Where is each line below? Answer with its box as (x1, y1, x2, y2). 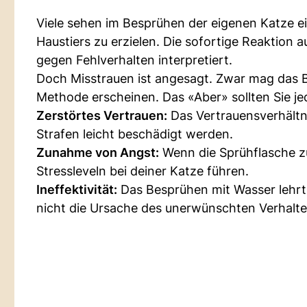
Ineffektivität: (36, 182, 117, 197)
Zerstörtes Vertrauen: (36, 108, 167, 123)
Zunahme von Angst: (36, 145, 159, 160)
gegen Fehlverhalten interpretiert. (36, 53, 232, 67)
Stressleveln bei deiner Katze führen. (36, 164, 249, 178)
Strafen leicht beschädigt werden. (36, 127, 233, 141)
